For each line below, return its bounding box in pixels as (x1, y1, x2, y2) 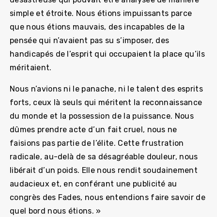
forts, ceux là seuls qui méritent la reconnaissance (10, 97, 202, 107)
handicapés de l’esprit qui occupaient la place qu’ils (10, 49, 205, 59)
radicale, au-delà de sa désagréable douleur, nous (10, 152, 198, 161)
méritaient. (10, 62, 52, 72)
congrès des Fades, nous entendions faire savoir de (10, 192, 206, 202)
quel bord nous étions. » (10, 206, 101, 216)
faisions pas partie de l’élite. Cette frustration (10, 138, 184, 148)
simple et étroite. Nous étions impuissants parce (10, 8, 192, 18)
